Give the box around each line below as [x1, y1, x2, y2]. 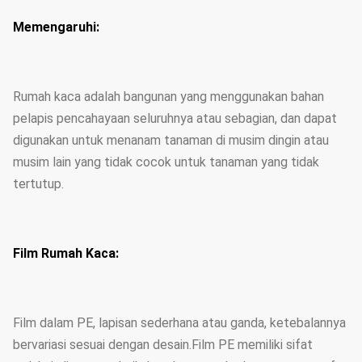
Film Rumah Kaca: [13, 246, 119, 261]
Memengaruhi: [13, 19, 99, 35]
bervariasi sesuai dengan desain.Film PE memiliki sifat [13, 337, 313, 352]
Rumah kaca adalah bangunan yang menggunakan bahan [13, 89, 324, 104]
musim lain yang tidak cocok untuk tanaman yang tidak [13, 154, 319, 170]
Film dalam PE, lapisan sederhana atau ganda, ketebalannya [13, 315, 346, 330]
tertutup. [13, 176, 64, 192]
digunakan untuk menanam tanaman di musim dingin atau [13, 133, 329, 148]
